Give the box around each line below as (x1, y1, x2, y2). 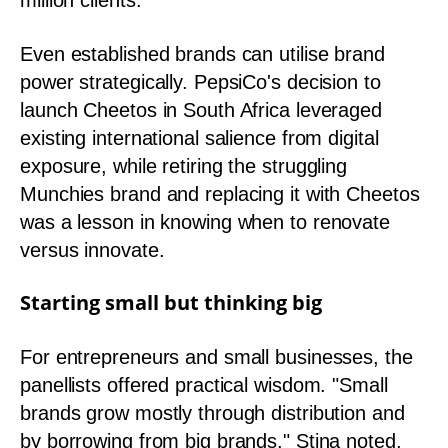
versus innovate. (20, 238, 165, 261)
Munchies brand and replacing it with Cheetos (20, 182, 420, 205)
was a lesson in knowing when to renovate (20, 210, 390, 233)
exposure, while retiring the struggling (20, 154, 348, 177)
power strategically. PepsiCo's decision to (20, 70, 381, 93)
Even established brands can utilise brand (20, 42, 385, 65)
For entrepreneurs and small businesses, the (20, 345, 413, 368)
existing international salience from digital (20, 126, 379, 149)
